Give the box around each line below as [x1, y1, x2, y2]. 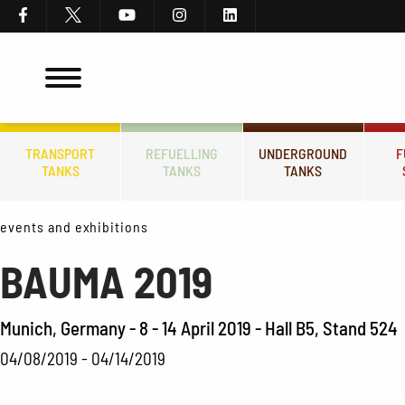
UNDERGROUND [259, 145, 348, 162]
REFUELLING [146, 145, 219, 162]
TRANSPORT [25, 145, 96, 162]
